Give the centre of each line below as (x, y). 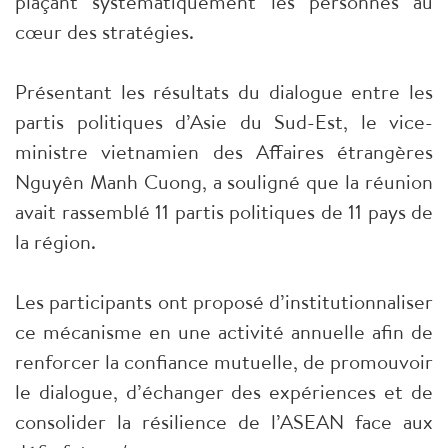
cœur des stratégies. (104, 32)
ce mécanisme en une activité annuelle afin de (224, 332)
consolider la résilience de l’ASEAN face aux (224, 422)
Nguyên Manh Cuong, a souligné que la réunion (224, 182)
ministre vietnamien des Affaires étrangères (224, 152)
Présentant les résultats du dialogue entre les (224, 92)
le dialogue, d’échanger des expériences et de (224, 392)
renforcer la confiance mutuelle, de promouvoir (224, 362)
